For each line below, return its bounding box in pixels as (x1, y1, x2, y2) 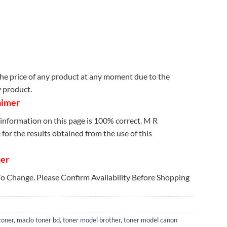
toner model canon (124, 216, 177, 224)
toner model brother (63, 216, 121, 224)
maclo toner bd (17, 216, 60, 224)
